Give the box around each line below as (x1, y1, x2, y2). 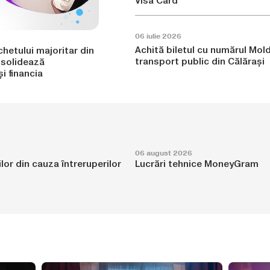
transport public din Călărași (135, 55, 265, 67)
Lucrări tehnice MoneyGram (135, 158, 259, 169)
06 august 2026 (135, 148, 192, 158)
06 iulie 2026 (135, 31, 181, 41)
